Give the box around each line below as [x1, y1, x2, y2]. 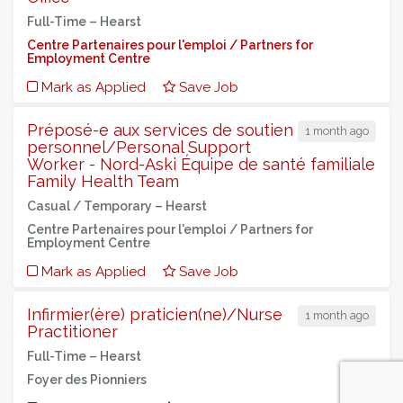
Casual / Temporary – [27, 199, 166, 213]
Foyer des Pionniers [27, 372, 147, 387]
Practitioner [27, 322, 118, 341]
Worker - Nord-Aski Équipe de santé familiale [27, 155, 375, 174]
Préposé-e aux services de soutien [27, 121, 293, 139]
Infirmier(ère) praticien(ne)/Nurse [27, 305, 282, 324]
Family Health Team [27, 172, 179, 191]
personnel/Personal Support [27, 138, 251, 157]
